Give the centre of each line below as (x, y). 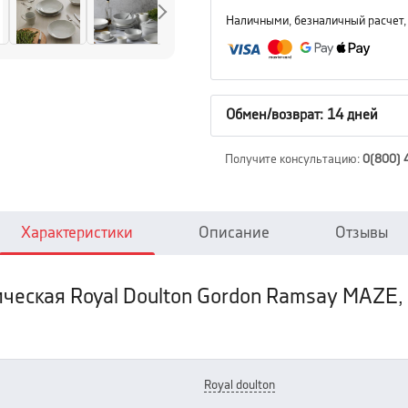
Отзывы (361, 233)
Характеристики (76, 233)
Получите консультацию (291, 159)
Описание (234, 233)
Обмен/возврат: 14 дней (302, 115)
